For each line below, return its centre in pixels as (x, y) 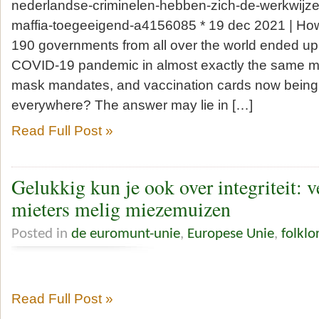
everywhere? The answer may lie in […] (132, 105)
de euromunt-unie (126, 234)
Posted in (41, 234)
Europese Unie (231, 234)
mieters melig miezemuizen (121, 209)
